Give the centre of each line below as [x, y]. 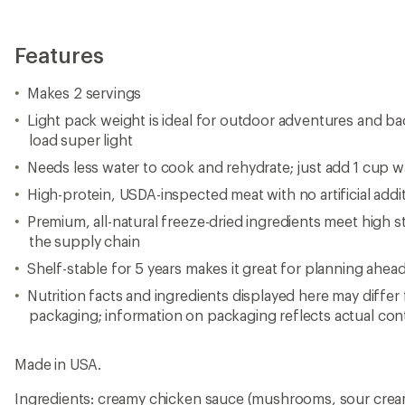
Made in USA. [58, 364]
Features [59, 55]
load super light [81, 140]
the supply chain [85, 241]
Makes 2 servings [84, 93]
